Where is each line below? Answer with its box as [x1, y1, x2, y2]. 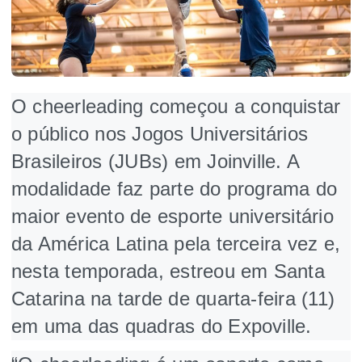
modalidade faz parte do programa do [11, 177, 338, 200]
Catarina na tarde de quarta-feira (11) [11, 287, 335, 309]
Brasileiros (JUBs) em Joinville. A [11, 149, 300, 172]
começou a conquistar [149, 95, 341, 117]
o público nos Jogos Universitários [11, 122, 309, 145]
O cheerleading [11, 95, 144, 117]
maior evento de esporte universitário [11, 204, 334, 227]
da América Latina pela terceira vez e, [11, 232, 341, 255]
